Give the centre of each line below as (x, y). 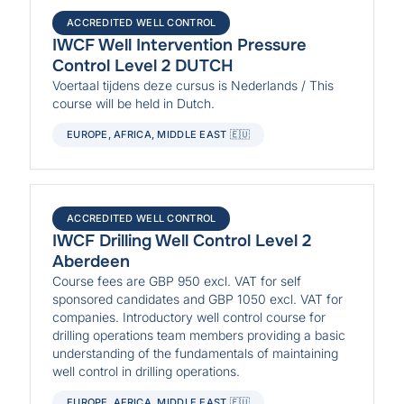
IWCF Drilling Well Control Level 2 (182, 240)
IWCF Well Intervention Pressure (180, 45)
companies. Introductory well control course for (189, 317)
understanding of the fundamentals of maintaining (196, 353)
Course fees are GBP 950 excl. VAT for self (177, 280)
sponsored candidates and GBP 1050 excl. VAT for (198, 298)
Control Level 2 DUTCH (143, 65)
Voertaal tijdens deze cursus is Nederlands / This (193, 85)
